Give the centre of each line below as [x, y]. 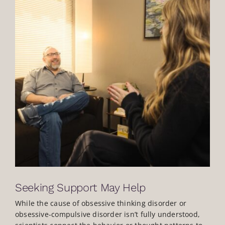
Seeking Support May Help [80, 188]
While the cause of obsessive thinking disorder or [101, 203]
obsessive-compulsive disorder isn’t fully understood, [107, 214]
